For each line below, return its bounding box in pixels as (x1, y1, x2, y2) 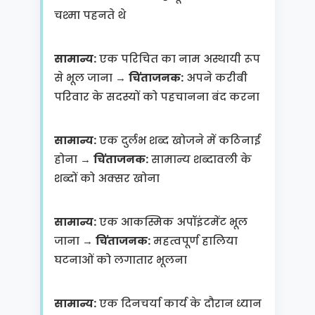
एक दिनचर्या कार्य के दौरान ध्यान (96, 296, 262, 311)
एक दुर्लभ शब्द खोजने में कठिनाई (96, 133, 260, 148)
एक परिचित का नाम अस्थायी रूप (96, 51, 260, 66)
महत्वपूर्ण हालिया (150, 233, 238, 248)
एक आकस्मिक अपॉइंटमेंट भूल (96, 214, 247, 229)
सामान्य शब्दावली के (148, 152, 252, 167)
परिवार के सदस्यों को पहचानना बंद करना (53, 89, 259, 104)
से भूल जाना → (53, 70, 129, 85)
